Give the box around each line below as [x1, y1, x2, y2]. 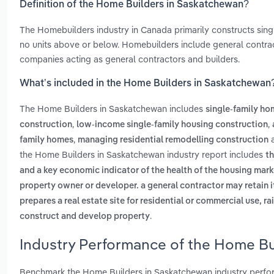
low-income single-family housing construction [76, 120, 268, 130]
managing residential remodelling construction [78, 136, 268, 145]
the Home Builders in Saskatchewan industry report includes [20, 149, 265, 161]
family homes [20, 136, 73, 145]
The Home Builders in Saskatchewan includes [20, 103, 206, 115]
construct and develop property [20, 212, 150, 221]
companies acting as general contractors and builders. [20, 53, 240, 65]
